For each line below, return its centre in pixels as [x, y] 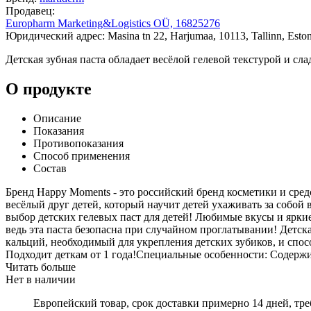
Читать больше [41, 267]
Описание [57, 118]
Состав [50, 168]
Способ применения [82, 155]
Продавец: [30, 10]
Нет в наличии [41, 279]
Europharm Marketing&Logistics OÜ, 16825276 [113, 23]
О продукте [49, 89]
